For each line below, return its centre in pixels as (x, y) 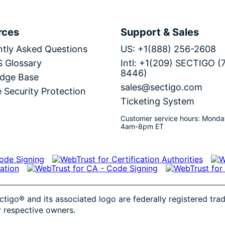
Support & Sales (159, 32)
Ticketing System (157, 101)
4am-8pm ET (142, 126)
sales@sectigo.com (161, 87)
